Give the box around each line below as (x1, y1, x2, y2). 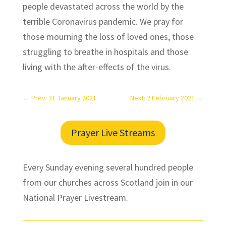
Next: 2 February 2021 (130, 93, 195, 102)
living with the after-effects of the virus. (22, 61, 171, 73)
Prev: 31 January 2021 (31, 93, 96, 102)
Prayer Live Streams (71, 126, 155, 139)
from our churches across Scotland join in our (22, 176, 193, 188)
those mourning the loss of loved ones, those (22, 30, 194, 42)
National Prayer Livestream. (22, 191, 130, 203)
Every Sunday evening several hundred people (22, 161, 193, 173)
